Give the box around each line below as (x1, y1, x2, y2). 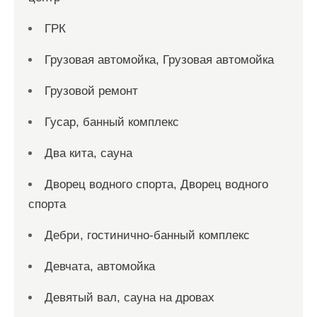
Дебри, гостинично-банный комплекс (45, 229, 250, 242)
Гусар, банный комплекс (45, 115, 179, 129)
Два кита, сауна (45, 146, 132, 160)
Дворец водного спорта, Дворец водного (45, 178, 268, 191)
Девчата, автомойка (45, 260, 155, 273)
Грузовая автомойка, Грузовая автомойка (45, 53, 274, 67)
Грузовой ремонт (45, 84, 138, 98)
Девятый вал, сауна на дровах (45, 291, 214, 304)
